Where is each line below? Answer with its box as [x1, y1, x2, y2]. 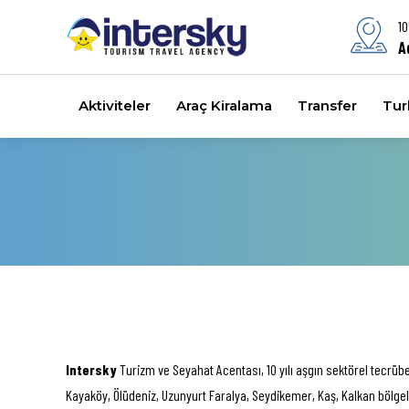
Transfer [298, 97, 357, 115]
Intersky [66, 361, 117, 378]
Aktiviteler [79, 97, 151, 115]
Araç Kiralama [176, 97, 272, 115]
